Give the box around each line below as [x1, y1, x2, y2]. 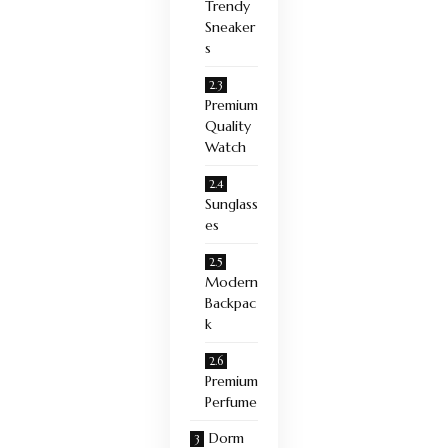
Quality [205, 116, 251, 135]
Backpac [205, 293, 256, 312]
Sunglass [205, 194, 258, 213]
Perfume [205, 392, 257, 411]
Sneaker [205, 17, 255, 36]
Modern [205, 272, 258, 291]
